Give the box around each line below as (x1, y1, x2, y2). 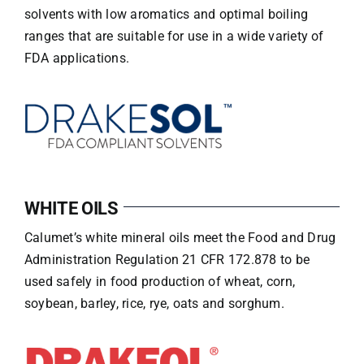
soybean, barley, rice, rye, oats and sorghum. (24, 295, 284, 311)
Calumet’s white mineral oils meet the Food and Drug (24, 229, 336, 245)
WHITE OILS (24, 197, 119, 219)
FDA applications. (24, 50, 130, 66)
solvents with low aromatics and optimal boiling (24, 6, 309, 22)
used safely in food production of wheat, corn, (24, 273, 296, 289)
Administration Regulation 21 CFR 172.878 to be (24, 251, 310, 267)
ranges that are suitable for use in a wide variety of (24, 28, 324, 44)
